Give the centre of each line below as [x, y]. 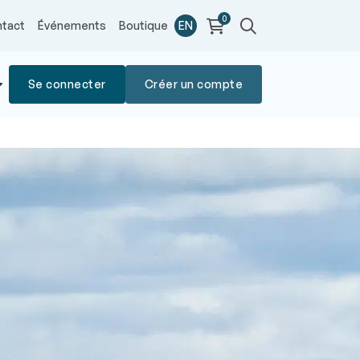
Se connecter [67, 84]
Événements [72, 25]
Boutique [143, 25]
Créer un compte [193, 84]
